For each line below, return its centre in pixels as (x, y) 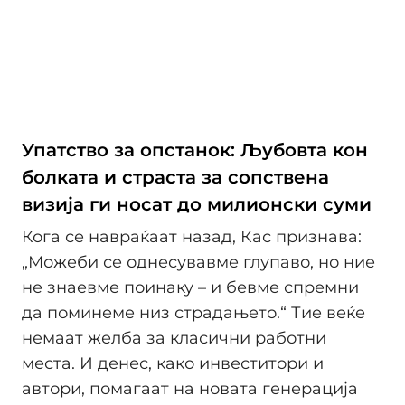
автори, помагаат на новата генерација (190, 388)
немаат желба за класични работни (174, 338)
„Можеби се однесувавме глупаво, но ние (198, 262)
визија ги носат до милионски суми (197, 205)
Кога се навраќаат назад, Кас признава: (192, 236)
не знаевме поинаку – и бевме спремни (190, 287)
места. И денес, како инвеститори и (173, 363)
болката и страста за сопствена (175, 178)
